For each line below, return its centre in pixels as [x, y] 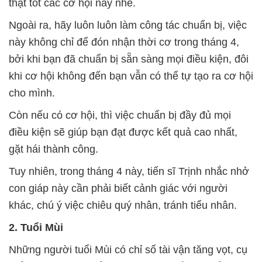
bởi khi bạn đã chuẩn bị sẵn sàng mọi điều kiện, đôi [129, 59]
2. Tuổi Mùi [36, 228]
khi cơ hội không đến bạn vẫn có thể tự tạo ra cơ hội [131, 76]
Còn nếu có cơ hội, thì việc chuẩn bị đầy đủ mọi [120, 116]
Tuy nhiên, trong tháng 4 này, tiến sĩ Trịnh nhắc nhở [129, 172]
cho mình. [32, 93]
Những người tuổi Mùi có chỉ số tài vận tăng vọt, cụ [128, 250]
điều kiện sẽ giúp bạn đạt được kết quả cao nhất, [123, 132]
